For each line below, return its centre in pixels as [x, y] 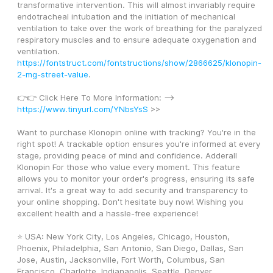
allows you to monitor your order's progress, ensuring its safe [136, 179]
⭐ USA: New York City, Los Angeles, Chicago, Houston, [123, 237]
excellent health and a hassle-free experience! [108, 214]
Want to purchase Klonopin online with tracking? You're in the [136, 133]
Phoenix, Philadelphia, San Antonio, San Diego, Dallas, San [130, 248]
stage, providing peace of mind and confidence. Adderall [127, 156]
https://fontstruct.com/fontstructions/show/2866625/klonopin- [139, 63]
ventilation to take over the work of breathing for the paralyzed [140, 28]
